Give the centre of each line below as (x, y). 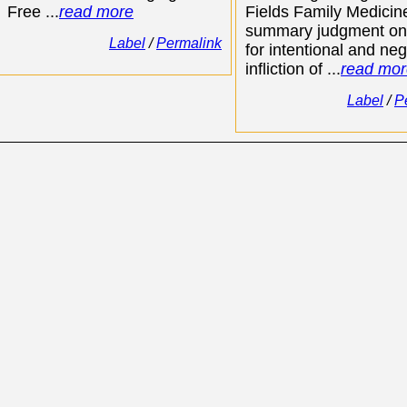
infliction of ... (293, 69)
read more (96, 12)
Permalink (189, 43)
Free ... (33, 12)
